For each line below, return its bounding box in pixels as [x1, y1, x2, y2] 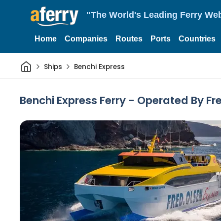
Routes [115, 35, 143, 43]
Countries [179, 35, 216, 43]
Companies [65, 35, 108, 43]
